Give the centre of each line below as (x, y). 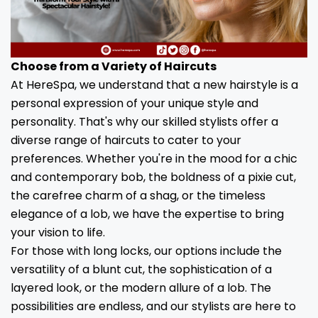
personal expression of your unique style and (135, 103)
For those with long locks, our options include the (146, 251)
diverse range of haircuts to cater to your (126, 140)
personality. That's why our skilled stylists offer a (144, 121)
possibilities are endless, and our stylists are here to (153, 306)
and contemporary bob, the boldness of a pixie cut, (153, 177)
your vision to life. (58, 232)
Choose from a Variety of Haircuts (114, 66)
